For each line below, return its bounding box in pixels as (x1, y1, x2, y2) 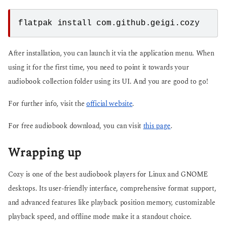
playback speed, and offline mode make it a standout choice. (8, 211, 192, 222)
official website (86, 99, 133, 109)
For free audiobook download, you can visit (8, 121, 143, 132)
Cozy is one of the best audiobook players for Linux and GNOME (8, 169, 208, 180)
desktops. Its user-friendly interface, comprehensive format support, (8, 183, 216, 194)
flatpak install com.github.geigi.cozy (18, 18, 200, 28)
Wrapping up (8, 143, 82, 162)
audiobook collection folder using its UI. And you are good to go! (8, 76, 208, 87)
